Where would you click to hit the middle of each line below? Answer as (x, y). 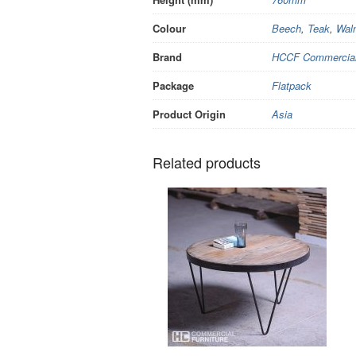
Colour (169, 28)
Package (173, 85)
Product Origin (189, 114)
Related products (207, 163)
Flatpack (292, 85)
